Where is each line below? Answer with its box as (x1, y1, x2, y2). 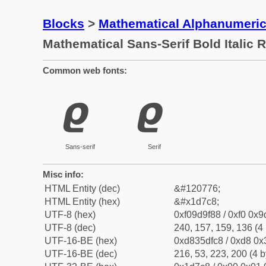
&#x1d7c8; (174, 197, 219, 207)
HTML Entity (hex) (45, 197, 120, 207)
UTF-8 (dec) (45, 223, 96, 233)
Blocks (43, 17, 84, 30)
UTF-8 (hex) (45, 210, 96, 220)
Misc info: (43, 169, 84, 179)
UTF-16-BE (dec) (45, 249, 117, 259)
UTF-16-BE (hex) (45, 236, 117, 246)
